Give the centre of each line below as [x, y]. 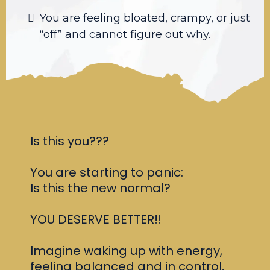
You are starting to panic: [107, 172]
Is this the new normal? [100, 188]
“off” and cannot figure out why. [125, 34]
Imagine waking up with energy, [126, 250]
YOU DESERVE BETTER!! [96, 219]
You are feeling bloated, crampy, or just [145, 18]
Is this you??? [70, 141]
